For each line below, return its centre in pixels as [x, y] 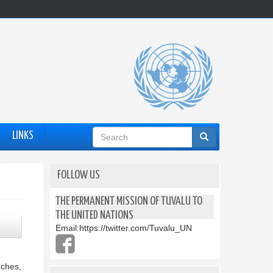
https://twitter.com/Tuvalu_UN [136, 228]
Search [111, 136]
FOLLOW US [79, 175]
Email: [67, 228]
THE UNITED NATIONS [94, 215]
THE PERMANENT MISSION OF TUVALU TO [129, 201]
